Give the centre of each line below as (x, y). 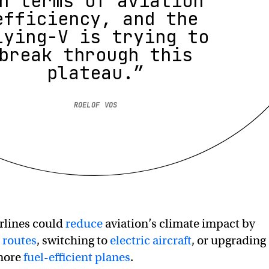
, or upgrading (229, 240)
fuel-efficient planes (77, 257)
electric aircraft (151, 240)
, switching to (73, 240)
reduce (84, 223)
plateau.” (95, 72)
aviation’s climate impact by (179, 223)
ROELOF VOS (95, 105)
